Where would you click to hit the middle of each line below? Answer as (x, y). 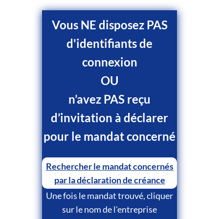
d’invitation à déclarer (109, 117)
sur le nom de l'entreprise (109, 209)
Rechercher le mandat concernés (109, 166)
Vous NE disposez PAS (109, 24)
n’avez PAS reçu (109, 99)
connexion (109, 62)
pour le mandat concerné (109, 136)
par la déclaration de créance (109, 180)
